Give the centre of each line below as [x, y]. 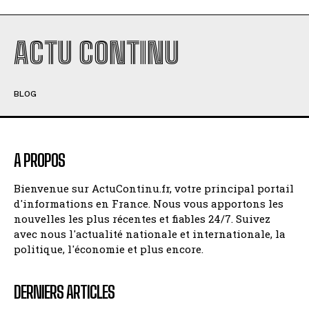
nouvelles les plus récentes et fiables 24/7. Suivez [142, 219]
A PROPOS [39, 161]
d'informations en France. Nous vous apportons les [149, 204]
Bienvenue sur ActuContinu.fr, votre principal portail [154, 189]
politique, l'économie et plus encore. [109, 249]
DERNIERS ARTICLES [64, 292]
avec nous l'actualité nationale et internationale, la [150, 234]
